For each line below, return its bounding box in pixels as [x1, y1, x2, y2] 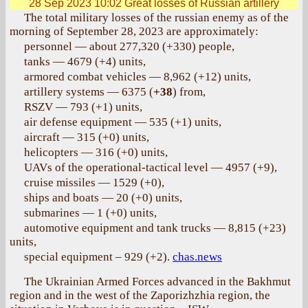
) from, [173, 85, 206, 98]
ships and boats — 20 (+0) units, [24, 191, 182, 204]
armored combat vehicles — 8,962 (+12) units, [24, 70, 251, 83]
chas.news [173, 250, 222, 263]
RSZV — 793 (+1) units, [24, 100, 142, 113]
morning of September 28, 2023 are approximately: [10, 25, 258, 38]
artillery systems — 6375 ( [24, 85, 153, 98]
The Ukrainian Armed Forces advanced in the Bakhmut [24, 275, 291, 288]
